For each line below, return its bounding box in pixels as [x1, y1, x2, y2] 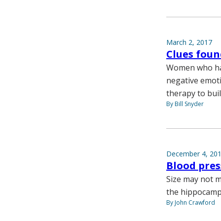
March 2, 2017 [166, 37, 212, 47]
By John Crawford [166, 198, 215, 207]
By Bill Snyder [166, 99, 204, 108]
